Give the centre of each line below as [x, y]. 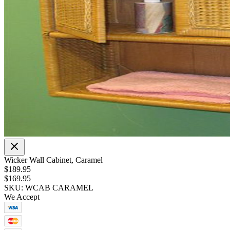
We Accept [22, 197]
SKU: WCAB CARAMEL [49, 187]
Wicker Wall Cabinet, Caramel [53, 160]
